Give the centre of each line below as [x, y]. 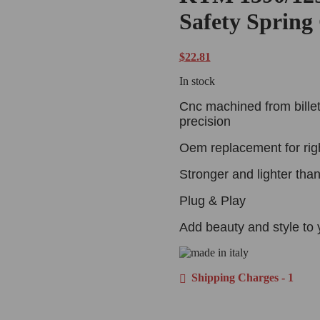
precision [205, 121]
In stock [197, 81]
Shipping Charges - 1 [241, 277]
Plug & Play [212, 200]
